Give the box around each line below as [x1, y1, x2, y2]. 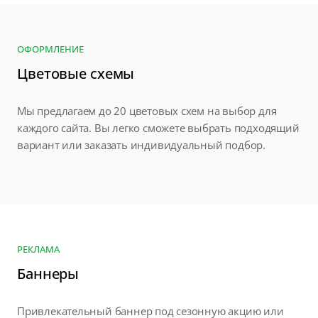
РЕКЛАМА [17, 243, 60, 256]
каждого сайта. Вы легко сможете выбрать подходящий [17, 121, 300, 136]
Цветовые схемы [17, 64, 135, 84]
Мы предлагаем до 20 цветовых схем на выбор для [17, 104, 277, 119]
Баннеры [17, 264, 79, 284]
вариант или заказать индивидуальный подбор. [17, 138, 265, 153]
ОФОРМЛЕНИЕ [17, 43, 84, 56]
